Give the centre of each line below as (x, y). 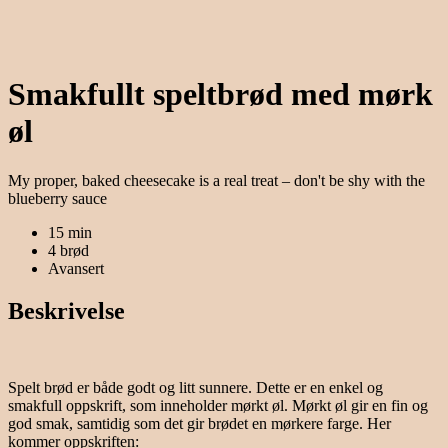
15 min (70, 232)
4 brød (68, 250)
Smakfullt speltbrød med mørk (220, 94)
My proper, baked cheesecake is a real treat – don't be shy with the (216, 180)
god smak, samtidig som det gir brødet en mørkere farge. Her (199, 423)
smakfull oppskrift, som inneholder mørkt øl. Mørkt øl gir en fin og (218, 405)
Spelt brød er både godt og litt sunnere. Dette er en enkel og (195, 387)
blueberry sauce (57, 198)
